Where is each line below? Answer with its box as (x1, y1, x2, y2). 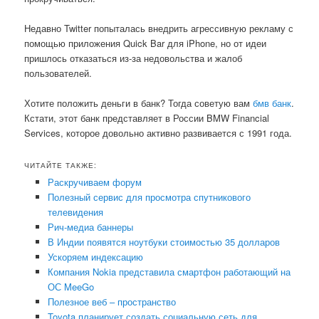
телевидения (47, 204, 103, 219)
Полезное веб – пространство (47, 294, 176, 308)
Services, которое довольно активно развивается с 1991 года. (24, 126, 293, 140)
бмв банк (253, 96, 292, 110)
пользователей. (24, 66, 93, 80)
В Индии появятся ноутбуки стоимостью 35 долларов (47, 234, 280, 249)
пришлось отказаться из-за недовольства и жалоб (24, 51, 243, 66)
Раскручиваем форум (47, 174, 142, 189)
